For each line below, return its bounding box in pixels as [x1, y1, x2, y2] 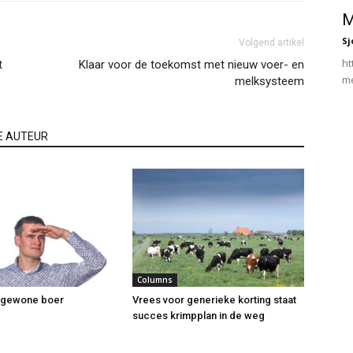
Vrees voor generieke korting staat [132, 294, 296, 307]
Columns [137, 274, 173, 286]
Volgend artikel [239, 37, 304, 49]
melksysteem [235, 74, 304, 89]
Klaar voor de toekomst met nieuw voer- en [79, 58, 304, 72]
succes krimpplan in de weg [132, 310, 265, 322]
